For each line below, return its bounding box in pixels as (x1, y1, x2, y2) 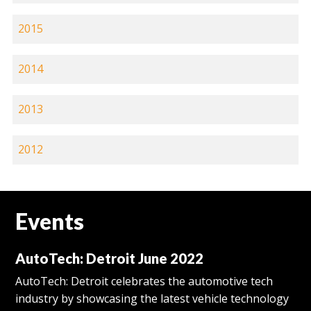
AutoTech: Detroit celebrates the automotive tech (15, 274, 274, 289)
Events (15, 207, 85, 235)
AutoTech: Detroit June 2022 (15, 249, 204, 267)
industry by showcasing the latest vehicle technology (15, 291, 289, 307)
